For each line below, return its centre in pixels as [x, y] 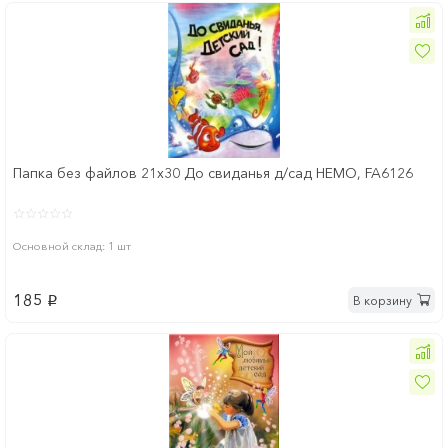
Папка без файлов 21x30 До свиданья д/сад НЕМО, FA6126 [213, 173]
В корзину [382, 300]
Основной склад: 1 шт [72, 246]
